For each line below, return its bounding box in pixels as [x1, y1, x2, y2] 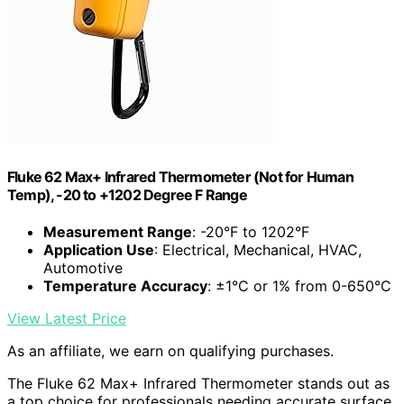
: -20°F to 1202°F [192, 222, 309, 241]
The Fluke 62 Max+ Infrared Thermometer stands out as [7, 373, 390, 392]
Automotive [43, 258, 123, 277]
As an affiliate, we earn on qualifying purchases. [7, 341, 334, 360]
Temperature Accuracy [43, 276, 207, 295]
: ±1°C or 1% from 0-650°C [207, 276, 391, 295]
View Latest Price [7, 308, 126, 327]
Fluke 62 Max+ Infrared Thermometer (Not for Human [7, 167, 353, 186]
